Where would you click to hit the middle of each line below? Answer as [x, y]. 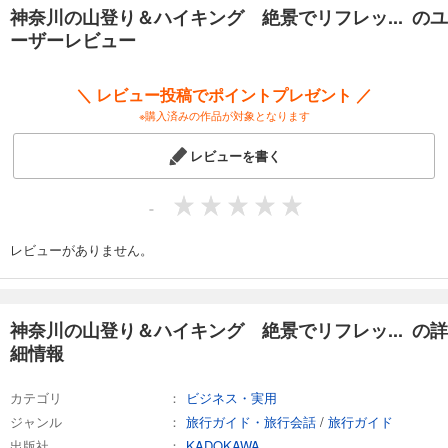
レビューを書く [236, 155]
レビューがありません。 [81, 249]
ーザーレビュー [73, 39]
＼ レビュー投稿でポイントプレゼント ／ [224, 94]
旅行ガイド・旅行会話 [251, 421]
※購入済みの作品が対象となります [224, 114]
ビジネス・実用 [231, 397]
